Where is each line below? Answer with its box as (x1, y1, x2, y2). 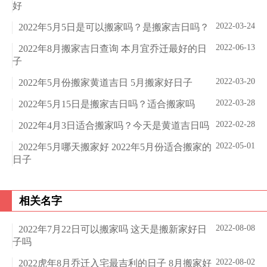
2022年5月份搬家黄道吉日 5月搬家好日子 (18, 77, 193, 88)
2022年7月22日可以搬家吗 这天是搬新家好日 (18, 224, 207, 235)
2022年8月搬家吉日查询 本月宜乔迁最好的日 (18, 44, 207, 54)
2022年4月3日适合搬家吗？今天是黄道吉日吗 (18, 120, 209, 131)
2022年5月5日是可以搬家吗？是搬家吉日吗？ (18, 22, 209, 33)
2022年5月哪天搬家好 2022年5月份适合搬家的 (18, 142, 212, 153)
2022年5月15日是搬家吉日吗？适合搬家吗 (18, 99, 195, 110)
